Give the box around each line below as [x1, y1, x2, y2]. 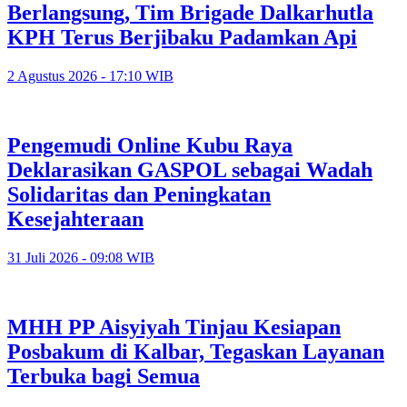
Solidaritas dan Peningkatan [7, 182, 271, 206]
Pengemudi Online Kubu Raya [7, 133, 293, 157]
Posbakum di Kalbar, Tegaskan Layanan [7, 339, 384, 363]
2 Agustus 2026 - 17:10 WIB [7, 67, 174, 84]
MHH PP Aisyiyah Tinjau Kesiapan [7, 314, 341, 339]
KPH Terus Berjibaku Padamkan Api [7, 25, 357, 49]
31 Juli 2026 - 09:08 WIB [7, 249, 154, 265]
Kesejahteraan [7, 206, 144, 231]
